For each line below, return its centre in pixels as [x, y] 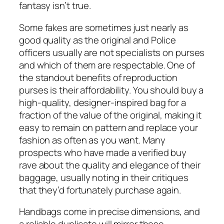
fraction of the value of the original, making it [110, 115]
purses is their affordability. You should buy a [111, 90]
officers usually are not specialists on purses [112, 52]
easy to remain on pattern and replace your [108, 127]
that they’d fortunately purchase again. [100, 190]
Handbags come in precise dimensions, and [109, 212]
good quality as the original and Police [98, 40]
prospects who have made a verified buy [103, 152]
